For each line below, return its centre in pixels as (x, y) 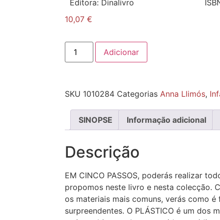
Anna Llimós (183, 94)
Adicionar (122, 52)
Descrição (102, 152)
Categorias (137, 94)
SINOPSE (96, 120)
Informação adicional (166, 120)
